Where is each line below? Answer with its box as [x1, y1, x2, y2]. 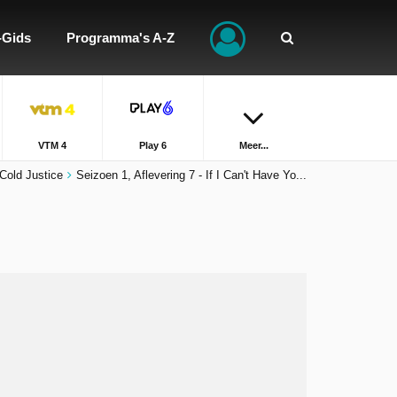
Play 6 [138, 140, 167, 151]
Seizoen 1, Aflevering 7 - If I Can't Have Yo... [76, 168, 307, 182]
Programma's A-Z [66, 30, 175, 45]
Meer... [238, 140, 269, 151]
